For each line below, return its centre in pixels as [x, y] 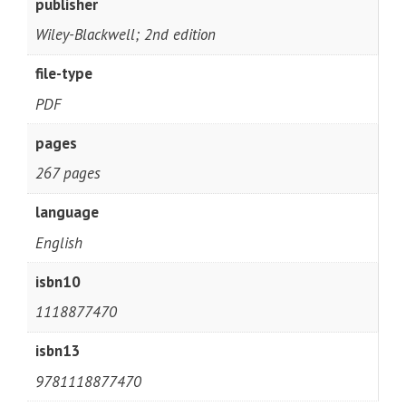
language [67, 213]
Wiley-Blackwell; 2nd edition [125, 35]
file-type [63, 74]
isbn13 [58, 351]
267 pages [68, 174]
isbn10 [58, 281]
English [58, 242]
